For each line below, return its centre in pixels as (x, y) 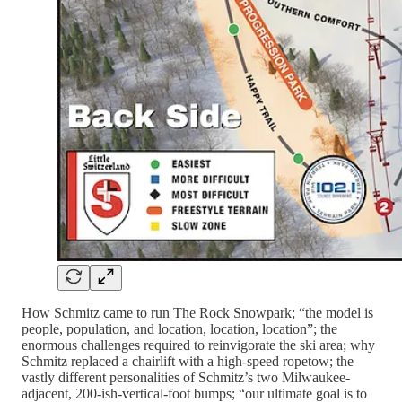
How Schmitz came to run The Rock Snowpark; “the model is (197, 312)
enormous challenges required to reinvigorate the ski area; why (198, 345)
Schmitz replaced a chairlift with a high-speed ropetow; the (188, 361)
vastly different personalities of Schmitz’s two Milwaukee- (186, 377)
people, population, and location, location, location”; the (179, 328)
